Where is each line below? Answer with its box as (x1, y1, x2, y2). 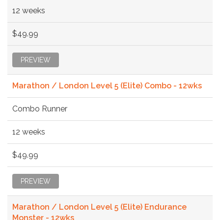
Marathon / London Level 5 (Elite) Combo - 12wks (12, 81, 202, 90)
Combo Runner (12, 104, 67, 113)
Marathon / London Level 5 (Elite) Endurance (12, 202, 187, 212)
